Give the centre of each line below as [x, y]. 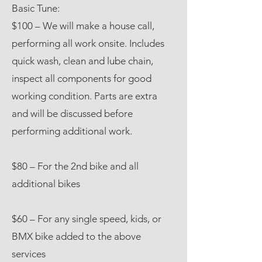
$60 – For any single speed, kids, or [87, 218]
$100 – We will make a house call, [83, 25]
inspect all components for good [82, 78]
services [29, 254]
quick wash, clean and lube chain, [82, 61]
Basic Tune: [37, 8]
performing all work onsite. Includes [88, 43]
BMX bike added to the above [76, 236]
